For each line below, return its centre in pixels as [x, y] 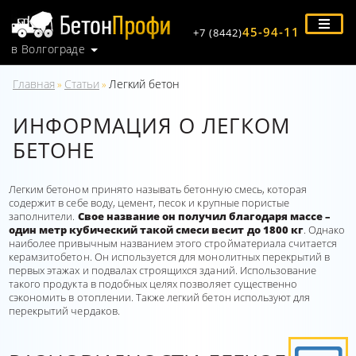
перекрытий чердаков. [64, 311]
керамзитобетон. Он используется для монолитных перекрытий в [170, 257]
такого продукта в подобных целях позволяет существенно [153, 284]
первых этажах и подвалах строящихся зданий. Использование [163, 270]
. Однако [324, 230]
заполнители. [43, 216]
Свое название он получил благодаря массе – [204, 216]
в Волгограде [48, 49]
